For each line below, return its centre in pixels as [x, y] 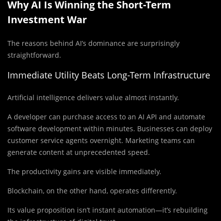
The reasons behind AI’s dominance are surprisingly [93, 43]
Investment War [47, 20]
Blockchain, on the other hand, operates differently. [92, 191]
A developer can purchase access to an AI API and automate [106, 117]
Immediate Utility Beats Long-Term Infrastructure [109, 75]
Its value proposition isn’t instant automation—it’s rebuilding [108, 210]
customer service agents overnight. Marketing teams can [101, 141]
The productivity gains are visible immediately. [84, 172]
